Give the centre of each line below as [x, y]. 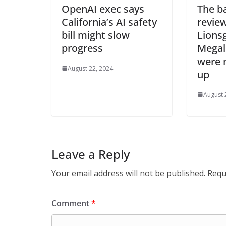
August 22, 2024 [90, 68]
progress [82, 48]
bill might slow [96, 35]
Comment [71, 203]
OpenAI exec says [103, 9]
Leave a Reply [91, 154]
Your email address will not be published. [128, 173]
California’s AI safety [109, 22]
